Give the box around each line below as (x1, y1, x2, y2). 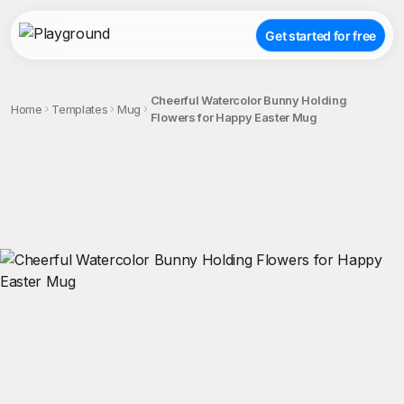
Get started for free (265, 27, 376, 43)
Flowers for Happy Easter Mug (150, 110, 317, 124)
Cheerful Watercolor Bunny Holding (150, 93, 347, 107)
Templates (51, 101, 108, 116)
